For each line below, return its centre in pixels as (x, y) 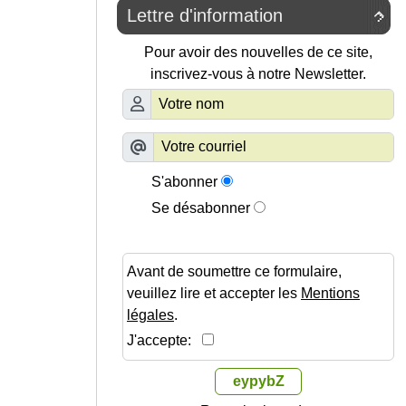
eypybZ (258, 381)
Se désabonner (201, 208)
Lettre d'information (205, 15)
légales (150, 315)
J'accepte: (164, 340)
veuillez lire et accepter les (214, 293)
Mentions (330, 293)
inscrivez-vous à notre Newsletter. (258, 74)
